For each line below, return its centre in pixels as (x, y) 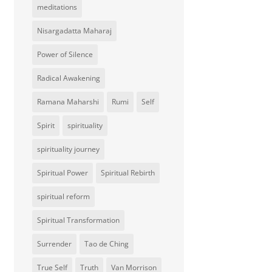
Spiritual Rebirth (128, 173)
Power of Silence (65, 54)
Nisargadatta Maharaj (75, 31)
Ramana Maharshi (68, 102)
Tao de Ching (107, 244)
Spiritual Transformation (79, 220)
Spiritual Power (63, 173)
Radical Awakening (69, 78)
